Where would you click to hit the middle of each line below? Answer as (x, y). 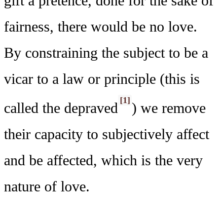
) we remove (169, 108)
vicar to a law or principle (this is (102, 79)
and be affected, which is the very (103, 161)
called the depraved (61, 108)
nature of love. (47, 187)
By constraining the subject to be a (106, 53)
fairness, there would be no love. (101, 26)
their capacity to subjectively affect (107, 134)
